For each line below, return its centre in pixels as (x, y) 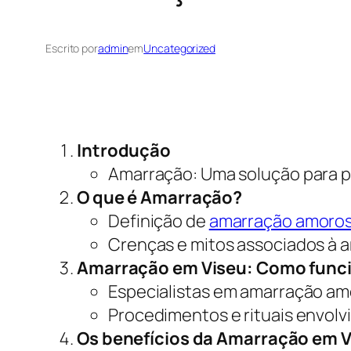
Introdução (124, 151)
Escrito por (72, 49)
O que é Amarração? (160, 198)
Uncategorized (179, 49)
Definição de (159, 221)
